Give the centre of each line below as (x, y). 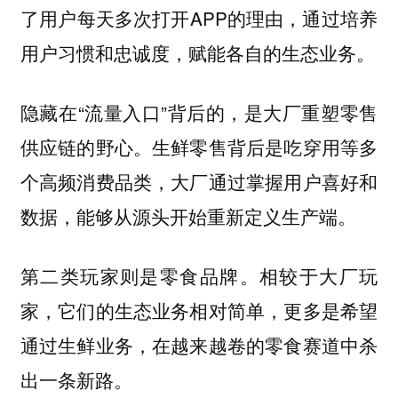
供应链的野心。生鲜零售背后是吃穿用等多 (199, 146)
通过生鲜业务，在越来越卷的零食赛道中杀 (199, 344)
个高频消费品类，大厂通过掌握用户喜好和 (199, 181)
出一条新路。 (76, 379)
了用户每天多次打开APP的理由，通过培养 (199, 18)
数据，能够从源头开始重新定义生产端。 (188, 215)
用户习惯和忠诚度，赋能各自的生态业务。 (197, 53)
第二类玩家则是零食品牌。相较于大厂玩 (199, 275)
